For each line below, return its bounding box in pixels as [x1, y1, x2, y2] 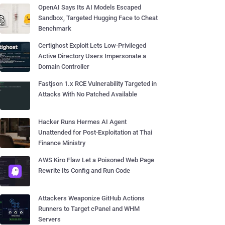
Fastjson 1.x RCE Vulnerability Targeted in [38, 80, 157, 87]
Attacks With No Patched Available [38, 90, 137, 98]
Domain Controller [38, 63, 89, 70]
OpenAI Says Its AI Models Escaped [38, 4, 141, 11]
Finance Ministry [38, 139, 85, 147]
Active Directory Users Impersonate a [38, 52, 146, 60]
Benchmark [38, 25, 71, 32]
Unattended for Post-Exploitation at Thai [38, 129, 152, 136]
